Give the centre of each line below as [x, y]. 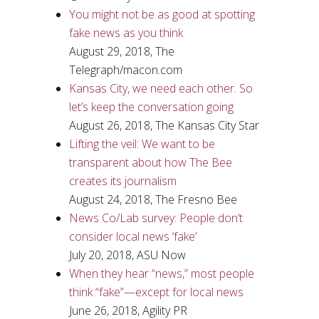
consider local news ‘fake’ [132, 236]
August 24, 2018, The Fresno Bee [153, 199]
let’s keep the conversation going [151, 107]
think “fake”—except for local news [156, 292]
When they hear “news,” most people [161, 273]
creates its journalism [122, 181]
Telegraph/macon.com [125, 70]
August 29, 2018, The [121, 51]
